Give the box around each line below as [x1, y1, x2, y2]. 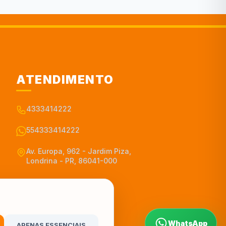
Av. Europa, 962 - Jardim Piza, [26, 147, 132, 156]
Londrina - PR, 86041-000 [26, 156, 118, 165]
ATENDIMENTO [16, 73, 114, 87]
